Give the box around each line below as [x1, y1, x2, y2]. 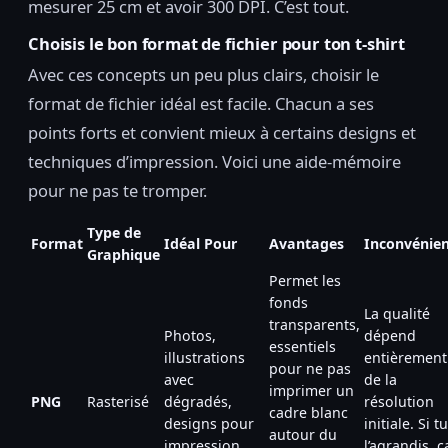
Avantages [269, 233, 344, 253]
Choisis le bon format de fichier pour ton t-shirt [28, 32, 405, 56]
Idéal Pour [164, 233, 237, 253]
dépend [364, 325, 416, 345]
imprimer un [269, 380, 354, 400]
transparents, [269, 314, 360, 334]
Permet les [269, 270, 341, 290]
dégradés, [164, 391, 232, 411]
